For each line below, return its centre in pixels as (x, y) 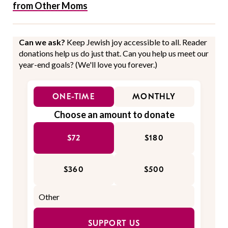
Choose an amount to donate (114, 115)
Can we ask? (43, 42)
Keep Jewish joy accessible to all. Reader (137, 42)
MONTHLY (154, 97)
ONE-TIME (74, 97)
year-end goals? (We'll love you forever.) (88, 65)
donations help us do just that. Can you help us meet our (114, 53)
